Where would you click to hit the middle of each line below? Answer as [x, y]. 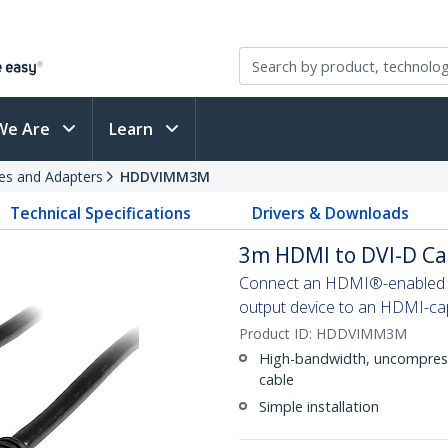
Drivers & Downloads [330, 213]
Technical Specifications [101, 213]
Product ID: [277, 333]
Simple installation [319, 406]
